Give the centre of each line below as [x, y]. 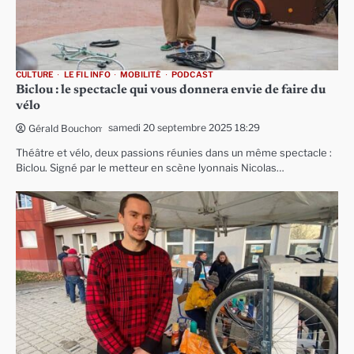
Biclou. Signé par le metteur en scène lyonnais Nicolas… [150, 168]
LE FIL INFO [87, 74]
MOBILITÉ [141, 74]
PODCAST [192, 74]
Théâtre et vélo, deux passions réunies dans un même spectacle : [174, 153]
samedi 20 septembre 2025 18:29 [184, 127]
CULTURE [35, 74]
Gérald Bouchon [65, 128]
